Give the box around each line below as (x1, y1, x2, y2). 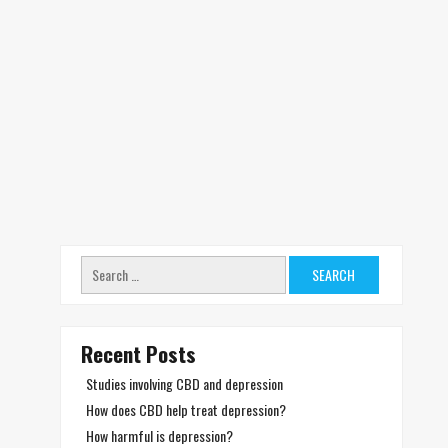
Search (80, 252, 116, 273)
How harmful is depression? (86, 425, 233, 446)
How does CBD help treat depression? (86, 399, 286, 420)
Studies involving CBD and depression (86, 373, 283, 394)
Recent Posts (81, 338, 196, 369)
